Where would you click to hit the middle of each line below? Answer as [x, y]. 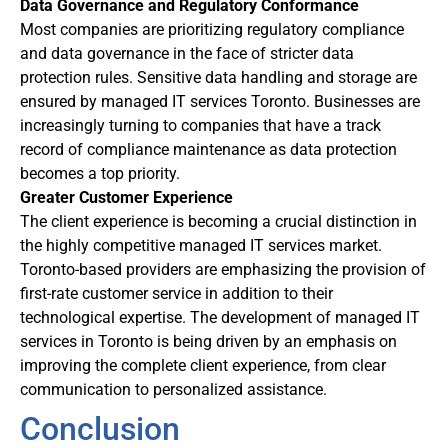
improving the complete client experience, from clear [203, 366]
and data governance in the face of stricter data [187, 54]
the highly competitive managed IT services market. [201, 246]
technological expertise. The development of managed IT [220, 318]
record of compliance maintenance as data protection [208, 150]
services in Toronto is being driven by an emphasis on [208, 342]
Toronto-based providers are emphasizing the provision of [223, 270]
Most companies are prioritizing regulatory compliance [212, 30]
